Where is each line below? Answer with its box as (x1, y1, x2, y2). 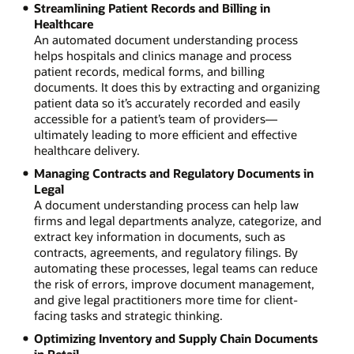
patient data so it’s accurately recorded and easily (33, 94, 300, 111)
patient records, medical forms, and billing (33, 62, 265, 79)
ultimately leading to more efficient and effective (33, 126, 297, 142)
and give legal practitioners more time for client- (33, 291, 298, 307)
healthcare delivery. (33, 141, 140, 158)
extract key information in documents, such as (33, 228, 285, 244)
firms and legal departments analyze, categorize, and (33, 212, 322, 228)
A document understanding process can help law (33, 196, 299, 213)
